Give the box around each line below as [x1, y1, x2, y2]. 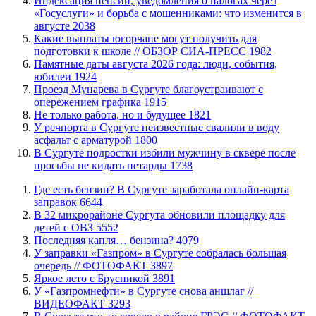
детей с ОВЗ [34, 221, 96, 233]
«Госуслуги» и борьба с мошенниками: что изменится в [34, 6, 302, 19]
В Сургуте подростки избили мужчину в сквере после [34, 146, 296, 159]
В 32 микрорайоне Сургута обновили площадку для [34, 208, 285, 221]
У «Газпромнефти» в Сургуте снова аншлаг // [34, 284, 253, 297]
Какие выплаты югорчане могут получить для [34, 32, 257, 44]
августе [34, 19, 73, 32]
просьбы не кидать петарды [34, 159, 170, 171]
